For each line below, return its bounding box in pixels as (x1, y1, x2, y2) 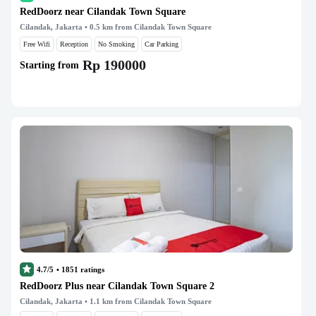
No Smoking (98, 40, 135, 48)
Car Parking (145, 40, 178, 48)
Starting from (20, 59, 79, 71)
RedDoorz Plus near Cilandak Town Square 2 (20, 281, 214, 291)
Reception (60, 40, 88, 48)
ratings (78, 265, 104, 274)
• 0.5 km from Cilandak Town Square (83, 23, 212, 31)
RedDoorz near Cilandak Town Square (20, 6, 186, 17)
